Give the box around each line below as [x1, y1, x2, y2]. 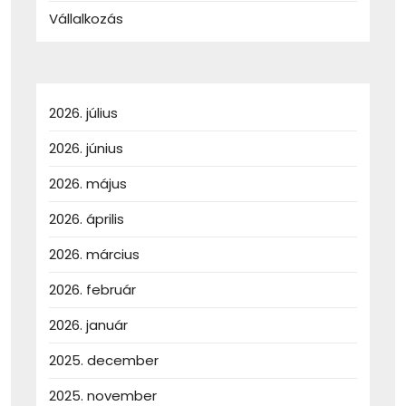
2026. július [49, 103, 118, 123]
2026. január [49, 315, 128, 335]
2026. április [49, 209, 124, 229]
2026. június [49, 139, 123, 159]
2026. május [49, 174, 127, 194]
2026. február [49, 280, 136, 300]
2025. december [49, 351, 159, 371]
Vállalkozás [49, 9, 123, 29]
